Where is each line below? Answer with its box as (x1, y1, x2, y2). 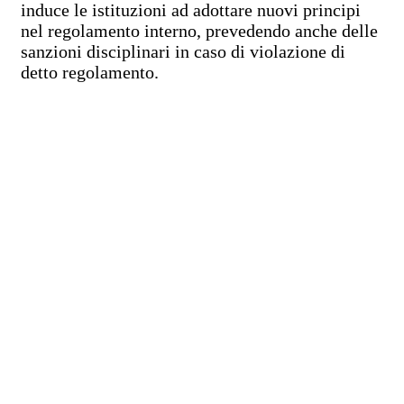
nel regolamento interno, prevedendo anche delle (21, 21, 378, 41)
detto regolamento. (21, 62, 159, 83)
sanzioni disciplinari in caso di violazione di (21, 41, 345, 62)
